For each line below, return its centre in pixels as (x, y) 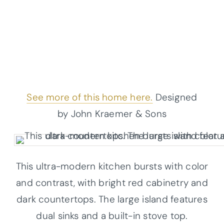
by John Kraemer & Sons (112, 113)
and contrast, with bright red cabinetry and (112, 182)
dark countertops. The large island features (112, 199)
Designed (175, 97)
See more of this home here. (90, 97)
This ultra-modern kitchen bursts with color (112, 166)
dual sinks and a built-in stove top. (112, 215)
